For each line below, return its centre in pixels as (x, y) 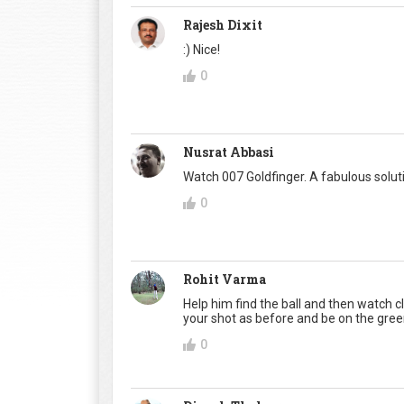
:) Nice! (202, 50)
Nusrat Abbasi (229, 152)
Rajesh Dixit (223, 25)
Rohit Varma (225, 280)
